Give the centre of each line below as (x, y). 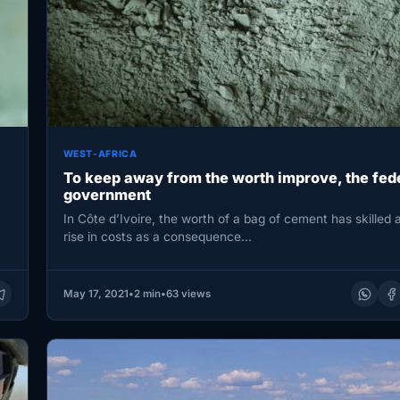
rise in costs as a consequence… (157, 236)
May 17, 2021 (96, 294)
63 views (188, 294)
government (107, 195)
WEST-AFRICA (100, 154)
